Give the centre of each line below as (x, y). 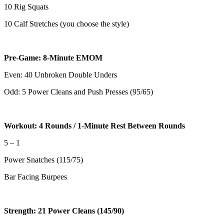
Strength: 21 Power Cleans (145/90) (64, 211)
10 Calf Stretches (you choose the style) (66, 24)
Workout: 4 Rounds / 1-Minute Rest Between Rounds (94, 126)
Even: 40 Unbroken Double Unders (60, 75)
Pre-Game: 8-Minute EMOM (53, 58)
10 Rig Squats (26, 7)
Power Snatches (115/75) (43, 160)
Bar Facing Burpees (35, 177)
